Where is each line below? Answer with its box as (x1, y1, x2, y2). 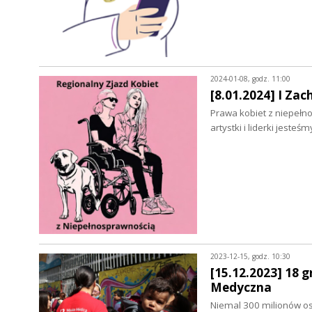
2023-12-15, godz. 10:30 (210, 251, 290, 261)
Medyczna (210, 279, 272, 295)
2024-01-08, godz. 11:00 (210, 74, 290, 84)
